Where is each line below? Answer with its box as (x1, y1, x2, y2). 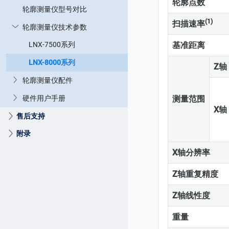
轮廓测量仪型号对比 (22, 5, 87, 14)
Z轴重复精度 (172, 169, 218, 179)
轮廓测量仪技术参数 (22, 23, 87, 32)
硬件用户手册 (22, 94, 65, 103)
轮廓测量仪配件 (22, 76, 73, 85)
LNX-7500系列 (29, 40, 75, 49)
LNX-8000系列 (29, 58, 75, 67)
